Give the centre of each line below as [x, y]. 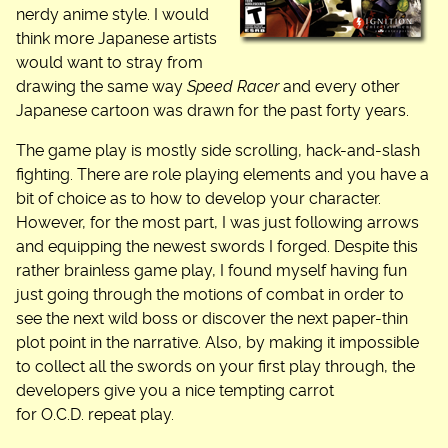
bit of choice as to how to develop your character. [198, 198]
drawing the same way [101, 86]
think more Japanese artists [116, 38]
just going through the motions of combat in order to [210, 294]
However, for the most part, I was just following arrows [217, 222]
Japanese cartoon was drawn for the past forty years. [212, 110]
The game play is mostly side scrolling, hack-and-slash [218, 150]
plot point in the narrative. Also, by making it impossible [217, 342]
